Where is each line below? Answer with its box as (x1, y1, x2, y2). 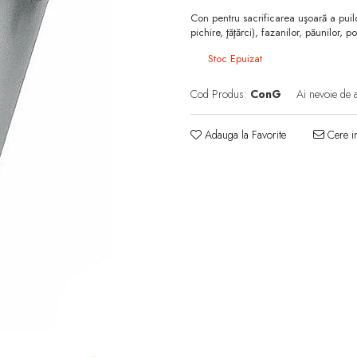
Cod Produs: (190, 86, 247, 102)
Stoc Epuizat (205, 51, 262, 66)
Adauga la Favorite (202, 127, 286, 143)
